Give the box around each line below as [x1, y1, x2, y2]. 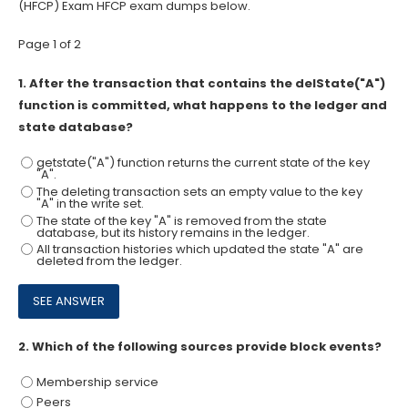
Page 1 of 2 [18, 36, 81, 54]
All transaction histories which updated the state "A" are [36, 240, 363, 259]
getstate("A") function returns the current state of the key [36, 154, 370, 172]
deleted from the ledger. [36, 252, 182, 270]
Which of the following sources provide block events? [32, 338, 382, 356]
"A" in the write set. [36, 194, 144, 212]
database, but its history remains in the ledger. [36, 223, 310, 241]
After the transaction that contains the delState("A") [29, 74, 385, 92]
